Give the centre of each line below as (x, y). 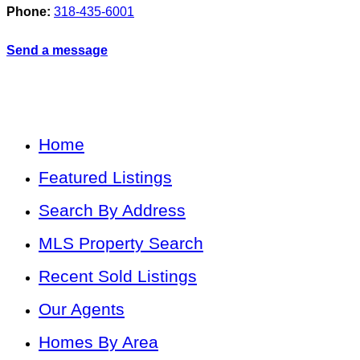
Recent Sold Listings (118, 276)
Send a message (57, 50)
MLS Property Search (121, 243)
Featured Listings (105, 177)
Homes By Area (98, 342)
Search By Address (112, 210)
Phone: (29, 11)
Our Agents (82, 309)
